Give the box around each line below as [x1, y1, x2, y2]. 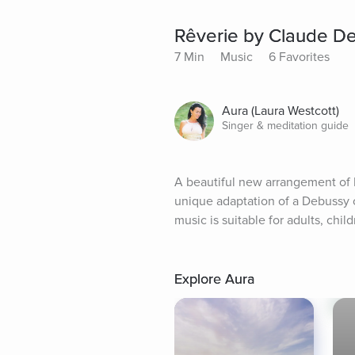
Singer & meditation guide [222, 119, 349, 133]
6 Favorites [269, 49, 330, 66]
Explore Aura [174, 270, 254, 288]
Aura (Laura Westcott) [222, 103, 339, 120]
